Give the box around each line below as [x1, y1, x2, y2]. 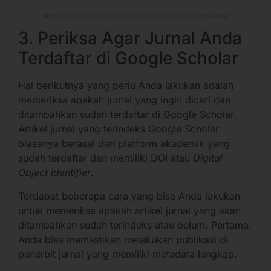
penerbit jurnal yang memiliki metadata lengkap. [18, 247, 237, 260]
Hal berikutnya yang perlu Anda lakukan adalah [18, 79, 233, 92]
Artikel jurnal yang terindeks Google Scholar [18, 123, 219, 135]
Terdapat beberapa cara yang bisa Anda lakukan [18, 189, 240, 202]
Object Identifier [18, 166, 91, 179]
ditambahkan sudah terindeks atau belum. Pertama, [18, 218, 252, 231]
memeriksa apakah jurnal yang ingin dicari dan [18, 94, 230, 106]
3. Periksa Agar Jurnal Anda [18, 28, 242, 49]
